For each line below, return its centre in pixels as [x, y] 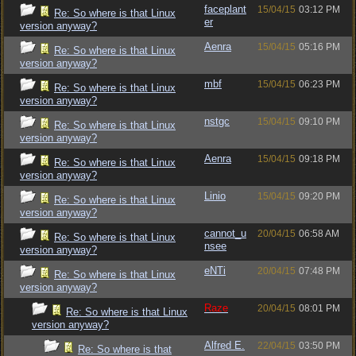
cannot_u [225, 233]
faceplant [225, 9]
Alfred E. [224, 345]
